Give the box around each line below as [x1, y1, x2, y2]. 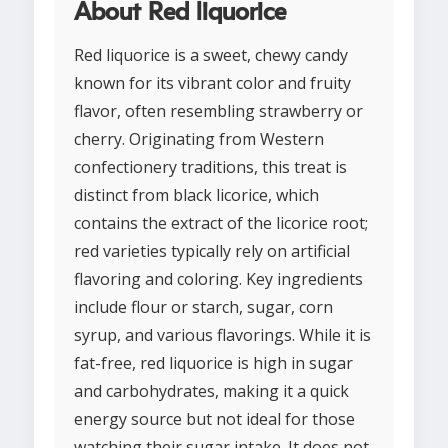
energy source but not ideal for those [74, 408, 355, 431]
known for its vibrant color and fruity [74, 72, 351, 95]
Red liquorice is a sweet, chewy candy [74, 44, 348, 67]
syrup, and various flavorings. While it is [74, 324, 371, 347]
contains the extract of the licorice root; [74, 212, 368, 235]
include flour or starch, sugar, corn [74, 296, 333, 319]
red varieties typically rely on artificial [74, 240, 350, 263]
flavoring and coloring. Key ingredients [74, 268, 363, 291]
